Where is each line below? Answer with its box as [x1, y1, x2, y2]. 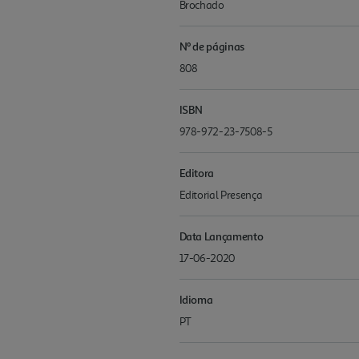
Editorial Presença [179, 188, 263, 202]
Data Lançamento [179, 228, 264, 243]
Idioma [179, 292, 213, 306]
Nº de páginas [179, 38, 244, 53]
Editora [179, 165, 215, 179]
